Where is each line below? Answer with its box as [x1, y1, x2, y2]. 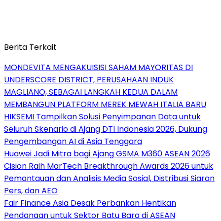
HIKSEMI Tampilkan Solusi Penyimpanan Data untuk [4, 110, 201, 122]
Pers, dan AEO [4, 184, 58, 196]
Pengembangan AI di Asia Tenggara [4, 135, 142, 147]
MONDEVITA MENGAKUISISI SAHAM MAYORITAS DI [4, 61, 193, 73]
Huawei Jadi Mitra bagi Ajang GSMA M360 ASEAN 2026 [4, 147, 210, 159]
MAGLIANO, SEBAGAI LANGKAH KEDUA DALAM [4, 86, 178, 98]
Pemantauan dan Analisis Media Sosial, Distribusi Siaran [4, 172, 215, 184]
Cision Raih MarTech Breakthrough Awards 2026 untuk [4, 160, 213, 172]
